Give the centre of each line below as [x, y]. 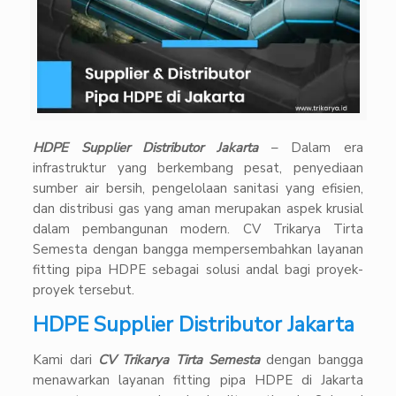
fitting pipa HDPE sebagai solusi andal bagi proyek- [198, 270]
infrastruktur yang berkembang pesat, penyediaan [198, 168]
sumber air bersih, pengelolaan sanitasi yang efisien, [198, 189]
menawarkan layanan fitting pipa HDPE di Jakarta [198, 381]
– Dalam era [311, 148]
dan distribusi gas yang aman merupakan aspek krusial [198, 209]
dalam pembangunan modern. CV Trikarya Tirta [198, 229]
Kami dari [65, 360]
